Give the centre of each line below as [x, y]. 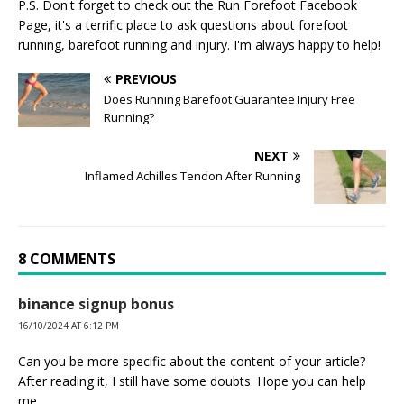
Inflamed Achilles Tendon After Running [193, 175]
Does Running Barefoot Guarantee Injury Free [230, 99]
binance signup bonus [96, 303]
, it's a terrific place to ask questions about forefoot [198, 24]
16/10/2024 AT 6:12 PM [69, 325]
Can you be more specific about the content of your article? [192, 361]
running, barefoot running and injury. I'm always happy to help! [199, 44]
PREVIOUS [146, 78]
